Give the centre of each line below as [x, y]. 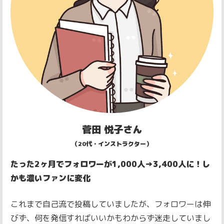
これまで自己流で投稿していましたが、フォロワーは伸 [110, 204]
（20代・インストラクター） [112, 144]
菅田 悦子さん [112, 129]
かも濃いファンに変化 [50, 178]
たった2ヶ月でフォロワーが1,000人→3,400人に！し [110, 164]
